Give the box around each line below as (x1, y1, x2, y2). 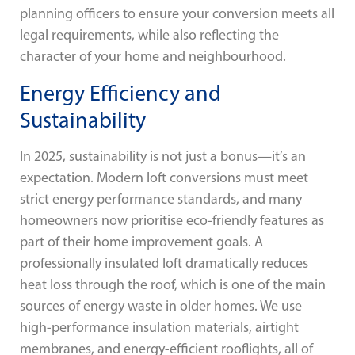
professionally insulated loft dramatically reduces (20, 254, 308, 272)
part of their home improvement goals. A (20, 232, 263, 250)
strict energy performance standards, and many (20, 189, 302, 208)
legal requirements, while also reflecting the (20, 26, 279, 44)
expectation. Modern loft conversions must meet (20, 168, 308, 186)
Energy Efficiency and (20, 78, 221, 106)
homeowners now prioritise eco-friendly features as (20, 211, 324, 229)
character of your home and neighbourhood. (20, 48, 286, 66)
